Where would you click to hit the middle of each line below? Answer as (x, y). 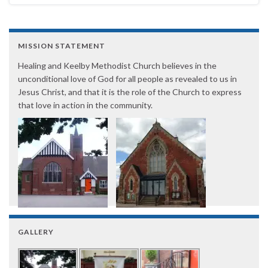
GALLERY (36, 232)
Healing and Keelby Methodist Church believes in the (117, 66)
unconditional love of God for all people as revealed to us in (127, 79)
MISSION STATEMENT (62, 46)
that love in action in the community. (85, 105)
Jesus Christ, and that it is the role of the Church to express (130, 92)
